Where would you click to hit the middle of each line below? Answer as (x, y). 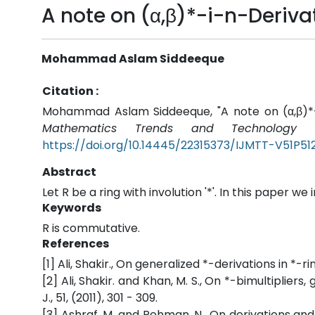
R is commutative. (91, 229)
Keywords (72, 208)
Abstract (69, 172)
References (76, 244)
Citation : (70, 91)
